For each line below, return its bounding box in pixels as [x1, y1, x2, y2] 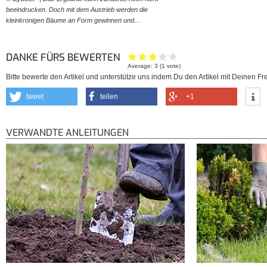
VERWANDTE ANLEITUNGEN [6, 126, 129, 139]
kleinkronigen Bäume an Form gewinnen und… [6, 16, 141, 24]
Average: [128, 63, 155, 70]
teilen [100, 92, 118, 101]
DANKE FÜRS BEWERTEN [6, 51, 123, 64]
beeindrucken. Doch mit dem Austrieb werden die [6, 5, 148, 13]
